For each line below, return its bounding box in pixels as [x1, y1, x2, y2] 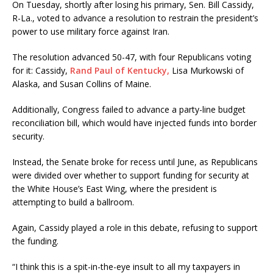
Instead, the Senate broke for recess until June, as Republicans [12, 156, 258, 168]
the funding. [12, 235, 58, 247]
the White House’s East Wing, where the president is [12, 183, 217, 195]
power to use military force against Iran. [12, 26, 172, 38]
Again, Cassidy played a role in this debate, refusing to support [12, 222, 258, 234]
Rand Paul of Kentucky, [70, 65, 169, 77]
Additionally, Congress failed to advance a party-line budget [12, 104, 246, 116]
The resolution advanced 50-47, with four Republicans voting [12, 51, 251, 63]
